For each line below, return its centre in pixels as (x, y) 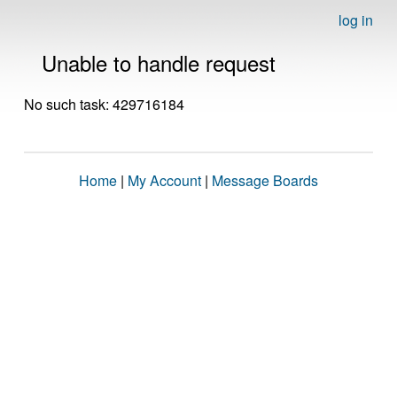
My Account (164, 180)
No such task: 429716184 (104, 104)
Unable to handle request (159, 62)
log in (356, 20)
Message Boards (265, 180)
